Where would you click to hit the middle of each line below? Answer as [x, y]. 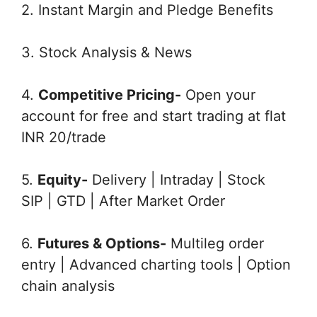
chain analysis [68, 286]
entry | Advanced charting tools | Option [156, 265]
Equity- [63, 180]
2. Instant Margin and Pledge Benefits [147, 10]
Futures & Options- [102, 243]
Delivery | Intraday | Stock [177, 180]
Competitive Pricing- [110, 95]
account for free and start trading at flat [154, 116]
